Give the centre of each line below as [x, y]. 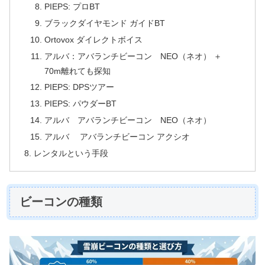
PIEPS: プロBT [72, 6]
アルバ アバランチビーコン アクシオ [117, 137]
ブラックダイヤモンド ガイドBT [104, 23]
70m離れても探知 [77, 71]
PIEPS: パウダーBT [80, 104]
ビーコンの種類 [61, 201]
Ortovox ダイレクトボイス [93, 39]
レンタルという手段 [71, 153]
